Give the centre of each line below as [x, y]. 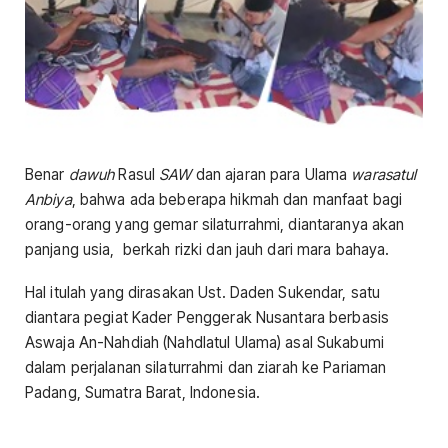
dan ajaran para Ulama [271, 174]
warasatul [384, 174]
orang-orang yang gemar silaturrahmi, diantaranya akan [215, 224]
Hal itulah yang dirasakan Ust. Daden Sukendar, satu [203, 293]
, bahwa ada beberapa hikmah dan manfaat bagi [237, 199]
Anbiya [48, 199]
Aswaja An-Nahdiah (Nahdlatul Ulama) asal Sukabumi [204, 343]
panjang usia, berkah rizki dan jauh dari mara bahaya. [207, 249]
